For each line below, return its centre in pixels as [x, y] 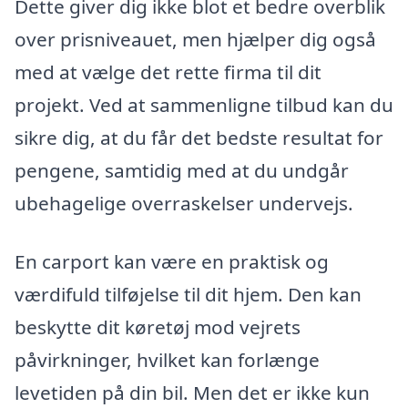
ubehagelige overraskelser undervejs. [184, 204]
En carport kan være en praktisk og [172, 262]
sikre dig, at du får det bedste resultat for [199, 138]
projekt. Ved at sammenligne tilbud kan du [204, 105]
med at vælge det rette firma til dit [168, 72]
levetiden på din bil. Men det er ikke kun [192, 393]
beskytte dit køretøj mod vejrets [158, 327]
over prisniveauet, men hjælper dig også [195, 40]
